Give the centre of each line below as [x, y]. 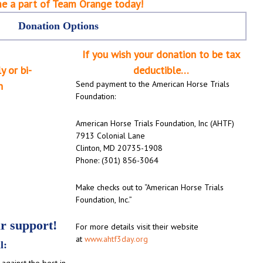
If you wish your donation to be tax [161, 54]
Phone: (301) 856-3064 [117, 160]
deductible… [161, 70]
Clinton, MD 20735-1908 [119, 148]
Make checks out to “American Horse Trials [150, 187]
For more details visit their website [137, 226]
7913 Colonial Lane [111, 135]
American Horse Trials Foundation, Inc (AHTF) [155, 123]
